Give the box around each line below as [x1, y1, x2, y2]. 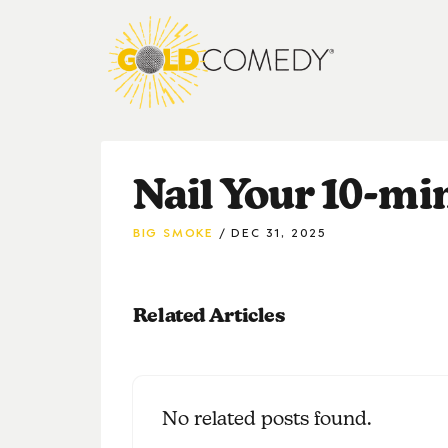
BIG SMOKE [132, 221, 214, 240]
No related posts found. [161, 406, 372, 429]
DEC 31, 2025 [231, 221, 328, 240]
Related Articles [132, 303, 285, 327]
